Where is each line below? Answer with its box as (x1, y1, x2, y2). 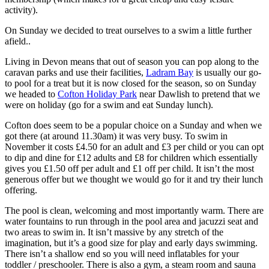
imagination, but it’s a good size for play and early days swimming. (5, 237, 258, 248)
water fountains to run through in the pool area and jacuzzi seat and (5, 216, 258, 226)
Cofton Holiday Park (58, 88, 137, 99)
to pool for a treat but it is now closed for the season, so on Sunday (5, 77, 256, 88)
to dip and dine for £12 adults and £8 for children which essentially (5, 152, 258, 163)
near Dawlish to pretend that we (137, 88, 260, 99)
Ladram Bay (146, 67, 193, 77)
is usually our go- (193, 67, 261, 77)
